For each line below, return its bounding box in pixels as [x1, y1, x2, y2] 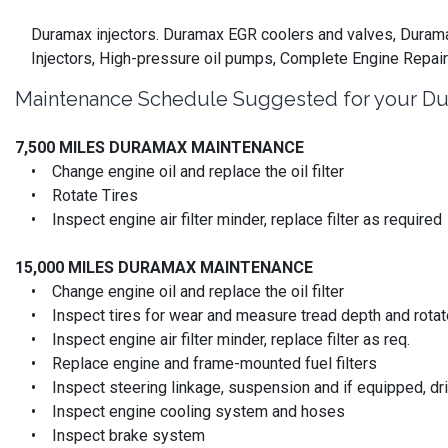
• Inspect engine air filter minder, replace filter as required [15, 209, 442, 229]
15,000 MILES [15, 257, 118, 277]
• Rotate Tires [15, 185, 138, 205]
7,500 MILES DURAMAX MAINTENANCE [15, 137, 304, 157]
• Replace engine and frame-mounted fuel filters [15, 353, 377, 373]
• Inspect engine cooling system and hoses [15, 401, 345, 421]
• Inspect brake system [15, 425, 205, 445]
